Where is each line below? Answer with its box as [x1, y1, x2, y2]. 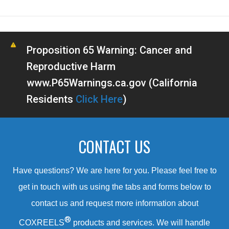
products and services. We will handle [71, 218, 210, 227]
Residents [26, 93, 76, 105]
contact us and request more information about [31, 198, 198, 208]
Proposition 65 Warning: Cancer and [26, 43, 192, 56]
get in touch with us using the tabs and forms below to [18, 182, 211, 191]
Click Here [75, 93, 123, 105]
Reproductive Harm [26, 60, 116, 73]
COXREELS [19, 218, 64, 227]
